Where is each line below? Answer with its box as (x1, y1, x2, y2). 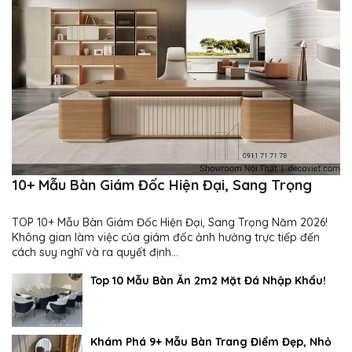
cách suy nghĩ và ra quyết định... (12, 244, 178, 259)
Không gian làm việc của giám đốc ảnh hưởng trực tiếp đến (12, 229, 320, 244)
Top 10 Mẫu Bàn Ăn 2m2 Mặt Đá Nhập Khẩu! (90, 273, 326, 288)
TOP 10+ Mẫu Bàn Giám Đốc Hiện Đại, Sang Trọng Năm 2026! (12, 214, 331, 229)
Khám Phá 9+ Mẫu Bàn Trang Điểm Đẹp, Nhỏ (90, 334, 332, 349)
